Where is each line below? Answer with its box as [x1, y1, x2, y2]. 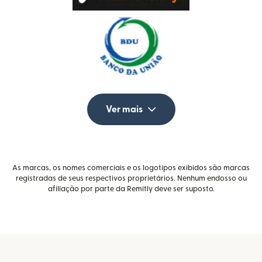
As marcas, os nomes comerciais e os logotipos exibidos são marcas [12, 164, 250, 172]
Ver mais [105, 105, 143, 115]
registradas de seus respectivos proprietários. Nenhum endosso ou [15, 175, 247, 182]
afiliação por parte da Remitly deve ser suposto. [47, 185, 215, 193]
